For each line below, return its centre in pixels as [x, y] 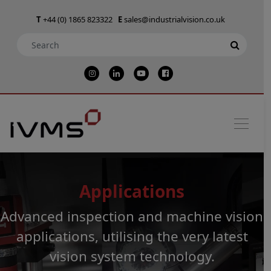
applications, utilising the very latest [132, 236]
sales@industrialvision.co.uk [174, 19]
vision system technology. [132, 256]
